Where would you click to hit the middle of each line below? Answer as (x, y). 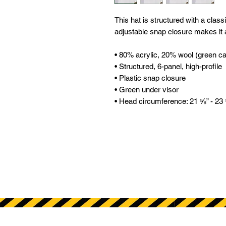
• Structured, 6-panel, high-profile (169, 67)
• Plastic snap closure (151, 78)
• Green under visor (148, 90)
